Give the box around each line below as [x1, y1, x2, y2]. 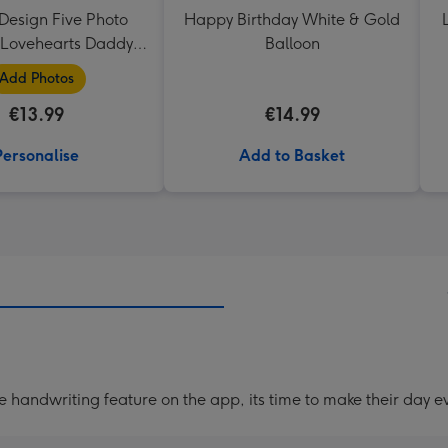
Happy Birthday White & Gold [184, 10, 400, 29]
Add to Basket [239, 146, 345, 165]
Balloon [264, 34, 320, 53]
